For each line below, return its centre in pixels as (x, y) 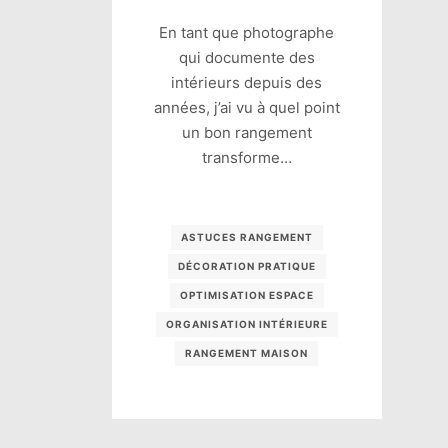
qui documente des (246, 58)
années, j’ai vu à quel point (246, 108)
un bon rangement (246, 133)
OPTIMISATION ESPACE (246, 295)
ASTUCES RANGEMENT (246, 237)
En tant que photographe (247, 33)
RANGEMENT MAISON (247, 353)
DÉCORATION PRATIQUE (246, 266)
